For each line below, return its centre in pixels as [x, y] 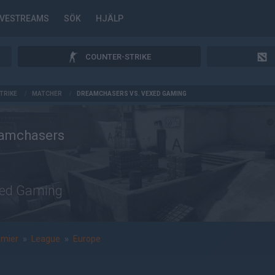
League [46, 239]
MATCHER [47, 94]
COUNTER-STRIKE [118, 56]
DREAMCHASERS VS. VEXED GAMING [132, 94]
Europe [87, 239]
